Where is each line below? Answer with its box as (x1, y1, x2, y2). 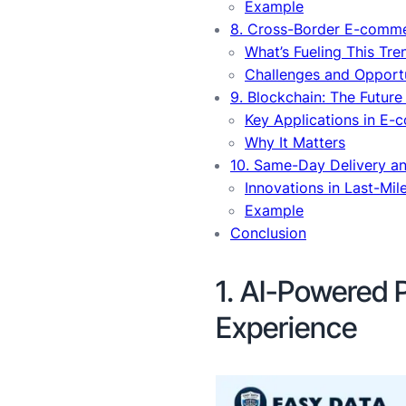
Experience (216, 309, 357, 345)
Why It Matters (245, 132, 345, 151)
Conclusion (230, 223, 306, 242)
